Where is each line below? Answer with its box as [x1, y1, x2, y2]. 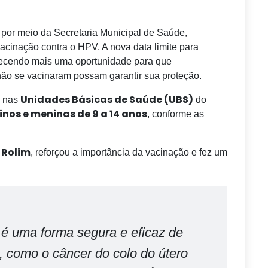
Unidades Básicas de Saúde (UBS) [20, 93, 193, 106]
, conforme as [147, 109, 204, 119]
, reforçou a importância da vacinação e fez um [31, 147, 227, 157]
